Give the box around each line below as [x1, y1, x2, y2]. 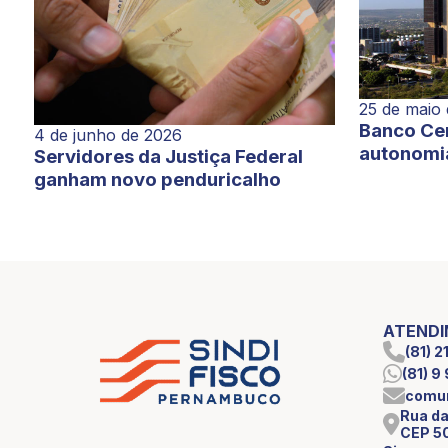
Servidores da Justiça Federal [33, 144, 303, 168]
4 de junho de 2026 [33, 124, 182, 145]
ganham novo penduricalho [33, 167, 281, 191]
